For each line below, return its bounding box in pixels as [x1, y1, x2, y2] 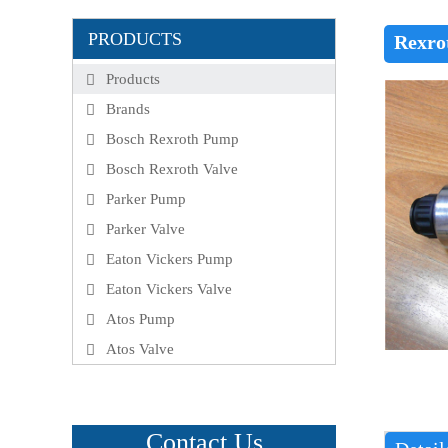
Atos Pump [106, 311, 175, 327]
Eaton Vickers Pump [106, 251, 233, 267]
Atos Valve [106, 341, 174, 357]
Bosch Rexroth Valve [106, 161, 238, 177]
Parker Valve [106, 221, 185, 237]
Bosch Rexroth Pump [106, 131, 239, 147]
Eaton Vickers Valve [106, 281, 232, 297]
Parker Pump [106, 191, 186, 207]
